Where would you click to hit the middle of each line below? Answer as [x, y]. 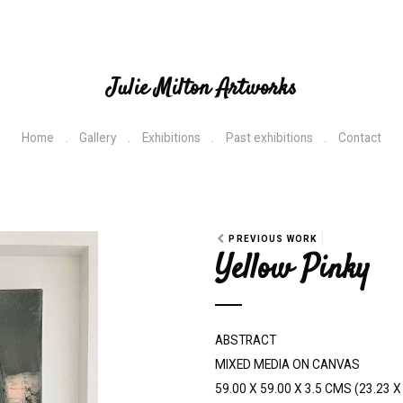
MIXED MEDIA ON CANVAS [287, 365]
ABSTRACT [246, 340]
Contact [359, 138]
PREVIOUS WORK [273, 239]
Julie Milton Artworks [201, 88]
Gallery [98, 138]
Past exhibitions [269, 138]
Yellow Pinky [293, 269]
